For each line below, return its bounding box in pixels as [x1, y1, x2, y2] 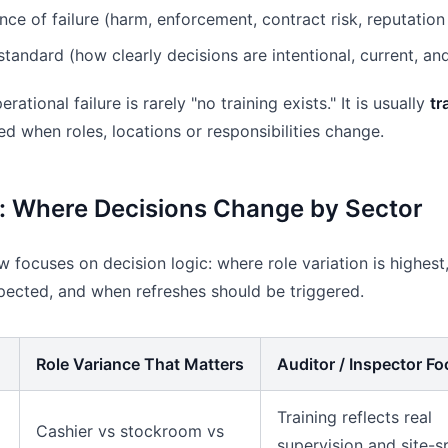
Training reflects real [277, 407, 432, 427]
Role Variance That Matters [36, 354, 244, 374]
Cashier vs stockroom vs [36, 421, 224, 441]
